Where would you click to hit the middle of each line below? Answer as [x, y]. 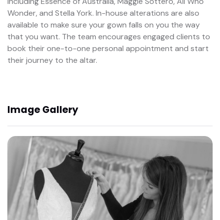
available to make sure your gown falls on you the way [104, 25]
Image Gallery [43, 110]
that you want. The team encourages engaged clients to [109, 36]
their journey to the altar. [52, 60]
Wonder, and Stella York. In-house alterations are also [103, 13]
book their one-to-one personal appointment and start [108, 48]
